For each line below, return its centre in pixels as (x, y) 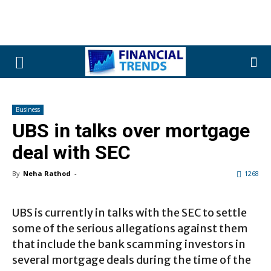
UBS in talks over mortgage (131, 131)
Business (28, 109)
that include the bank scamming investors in (129, 244)
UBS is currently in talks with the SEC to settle (129, 212)
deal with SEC (71, 152)
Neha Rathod (47, 173)
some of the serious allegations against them (130, 228)
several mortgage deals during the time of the (132, 260)
